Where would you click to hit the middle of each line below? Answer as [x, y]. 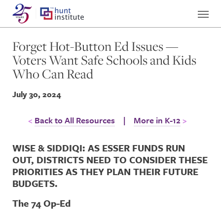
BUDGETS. [35, 183]
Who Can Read [53, 74]
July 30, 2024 [37, 94]
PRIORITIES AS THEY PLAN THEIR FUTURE [105, 171]
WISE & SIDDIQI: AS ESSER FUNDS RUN [99, 148]
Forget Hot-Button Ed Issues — [95, 46]
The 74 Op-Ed [41, 203]
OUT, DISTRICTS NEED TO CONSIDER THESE [110, 160]
